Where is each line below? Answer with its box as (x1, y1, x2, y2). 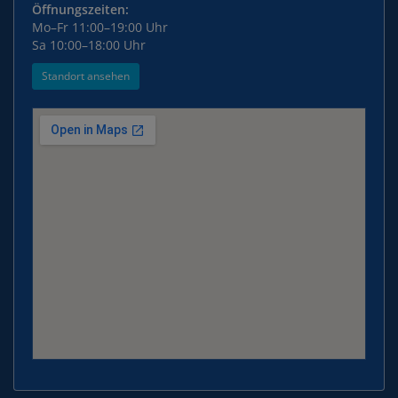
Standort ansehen (42, 68, 130, 84)
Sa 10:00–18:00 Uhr (32, 36, 146, 53)
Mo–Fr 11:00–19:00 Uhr (32, 19, 168, 36)
